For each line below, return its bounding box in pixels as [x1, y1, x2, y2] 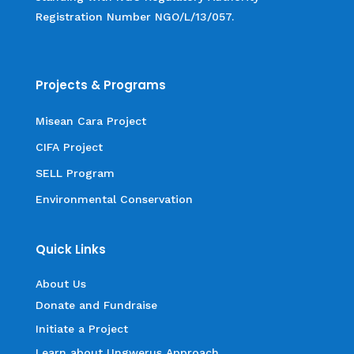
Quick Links [35, 240, 106, 258]
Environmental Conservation [35, 192, 193, 205]
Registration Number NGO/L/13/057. [35, 9, 234, 23]
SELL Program [35, 166, 115, 179]
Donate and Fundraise [35, 298, 157, 311]
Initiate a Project [35, 322, 128, 335]
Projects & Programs [35, 76, 166, 93]
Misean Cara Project [35, 114, 146, 127]
